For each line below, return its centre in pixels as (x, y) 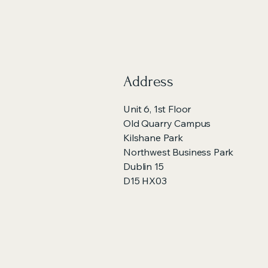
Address (148, 81)
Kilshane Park (153, 138)
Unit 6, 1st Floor (157, 109)
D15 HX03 (145, 181)
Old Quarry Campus (167, 123)
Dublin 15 (144, 166)
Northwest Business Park (179, 152)
